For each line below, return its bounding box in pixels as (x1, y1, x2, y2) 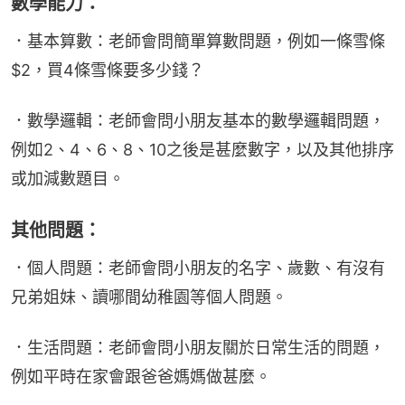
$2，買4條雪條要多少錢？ (11, 61, 204, 80)
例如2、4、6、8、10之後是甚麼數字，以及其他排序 (11, 140, 394, 160)
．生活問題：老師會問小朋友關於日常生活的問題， (11, 338, 385, 358)
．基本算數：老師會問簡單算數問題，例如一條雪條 (11, 32, 385, 52)
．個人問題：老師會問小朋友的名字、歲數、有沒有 (11, 259, 385, 278)
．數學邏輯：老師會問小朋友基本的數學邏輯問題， (11, 111, 385, 131)
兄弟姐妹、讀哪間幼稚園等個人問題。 (11, 287, 287, 307)
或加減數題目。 (11, 169, 125, 189)
